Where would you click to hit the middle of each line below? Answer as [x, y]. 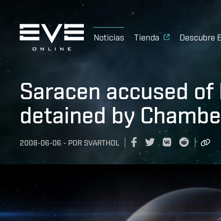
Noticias [109, 37]
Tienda [147, 37]
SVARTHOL [102, 143]
